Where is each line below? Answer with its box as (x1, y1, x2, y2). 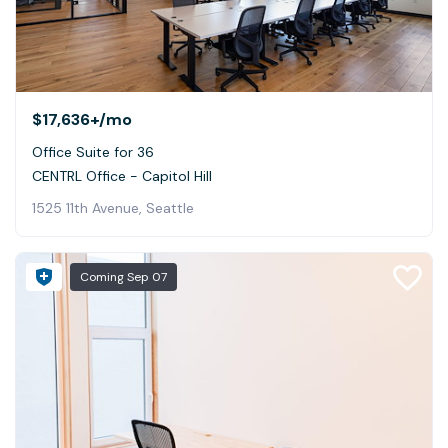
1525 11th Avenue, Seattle (32, 199, 194, 218)
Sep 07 (127, 269, 167, 286)
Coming (80, 269, 127, 286)
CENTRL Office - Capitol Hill (32, 167, 212, 186)
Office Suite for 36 (32, 143, 154, 162)
